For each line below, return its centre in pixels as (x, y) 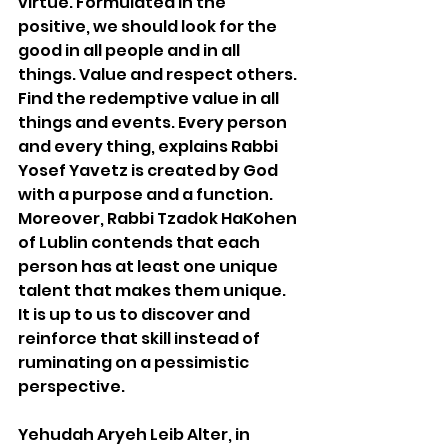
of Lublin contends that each (140, 242)
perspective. (73, 386)
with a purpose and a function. (147, 194)
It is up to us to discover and (135, 314)
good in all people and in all (130, 50)
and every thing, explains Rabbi (149, 146)
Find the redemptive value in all (150, 98)
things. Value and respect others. (159, 74)
